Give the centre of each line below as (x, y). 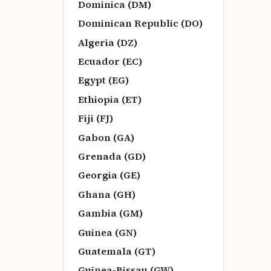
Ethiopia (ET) (110, 99)
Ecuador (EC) (110, 61)
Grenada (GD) (112, 156)
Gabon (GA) (106, 137)
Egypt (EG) (103, 80)
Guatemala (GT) (117, 251)
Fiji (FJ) (96, 118)
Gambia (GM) (110, 213)
